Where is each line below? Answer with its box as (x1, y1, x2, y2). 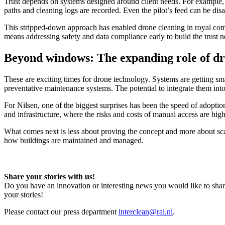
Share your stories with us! (4, 172, 95, 181)
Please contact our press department (4, 207, 119, 216)
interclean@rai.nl (119, 207, 173, 216)
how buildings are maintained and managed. (4, 136, 144, 145)
